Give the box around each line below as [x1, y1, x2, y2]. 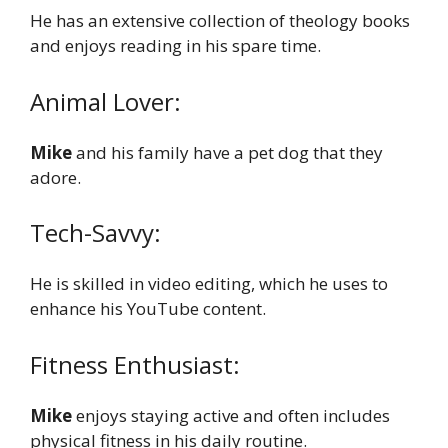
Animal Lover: [30, 84, 181, 118]
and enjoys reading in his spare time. [30, 34, 321, 58]
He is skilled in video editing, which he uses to [30, 272, 388, 296]
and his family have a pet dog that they [76, 140, 383, 164]
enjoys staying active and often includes [76, 403, 390, 427]
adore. [30, 165, 81, 189]
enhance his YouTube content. [30, 297, 266, 321]
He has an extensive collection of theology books [30, 9, 410, 33]
